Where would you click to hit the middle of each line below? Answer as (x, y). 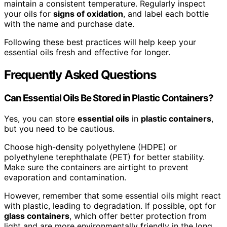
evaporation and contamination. (65, 177)
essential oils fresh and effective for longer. (87, 52)
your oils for (29, 14)
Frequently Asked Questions (80, 75)
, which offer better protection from (138, 216)
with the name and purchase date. (69, 24)
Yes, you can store (41, 118)
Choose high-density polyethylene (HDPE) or (90, 147)
